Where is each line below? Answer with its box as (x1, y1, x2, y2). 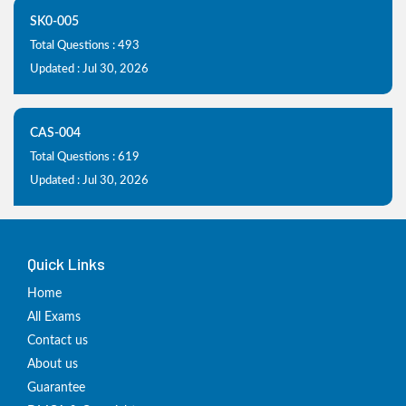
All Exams (27, 311, 81, 324)
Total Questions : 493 (30, 40, 140, 52)
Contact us (27, 334, 88, 347)
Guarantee (27, 382, 85, 394)
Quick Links (27, 254, 105, 274)
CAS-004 (30, 127, 81, 140)
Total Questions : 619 (30, 151, 140, 163)
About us (27, 358, 78, 371)
